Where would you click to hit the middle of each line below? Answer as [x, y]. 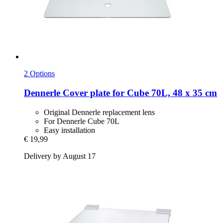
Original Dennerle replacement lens [99, 112]
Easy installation [69, 130]
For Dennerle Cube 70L [82, 121]
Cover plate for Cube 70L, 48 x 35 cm [139, 93]
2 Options [39, 74]
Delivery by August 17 [60, 156]
